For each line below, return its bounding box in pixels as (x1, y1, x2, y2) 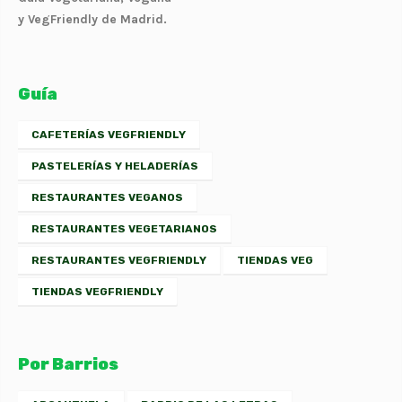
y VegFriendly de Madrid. (18, 11, 167, 27)
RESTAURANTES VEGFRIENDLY (31, 253, 206, 267)
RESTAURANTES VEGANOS (31, 190, 183, 204)
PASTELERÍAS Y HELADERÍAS (31, 159, 198, 172)
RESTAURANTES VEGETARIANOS (31, 222, 217, 235)
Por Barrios (18, 354, 118, 374)
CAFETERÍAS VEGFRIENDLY (31, 127, 186, 141)
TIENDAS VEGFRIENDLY (31, 284, 163, 298)
